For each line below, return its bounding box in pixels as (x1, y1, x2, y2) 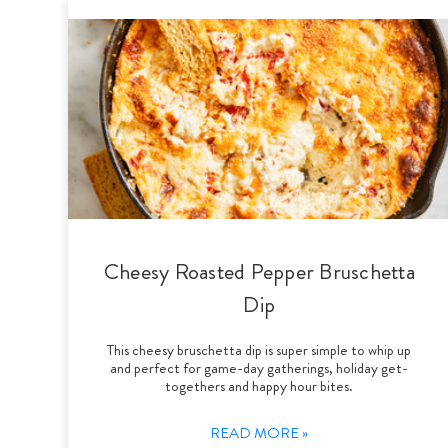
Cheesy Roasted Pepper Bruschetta (103, 255, 415, 287)
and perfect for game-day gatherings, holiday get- (110, 356, 409, 379)
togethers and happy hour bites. (165, 374, 354, 397)
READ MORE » (210, 421, 309, 444)
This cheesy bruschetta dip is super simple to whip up (107, 338, 412, 361)
